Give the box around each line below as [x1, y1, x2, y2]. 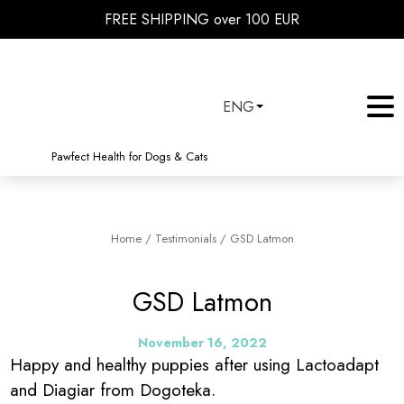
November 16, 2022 [137, 334, 267, 353]
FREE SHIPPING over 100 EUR [105, 9, 299, 30]
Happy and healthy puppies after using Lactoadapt [10, 352, 380, 378]
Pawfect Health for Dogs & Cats [51, 148, 208, 165]
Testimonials [154, 230, 216, 247]
